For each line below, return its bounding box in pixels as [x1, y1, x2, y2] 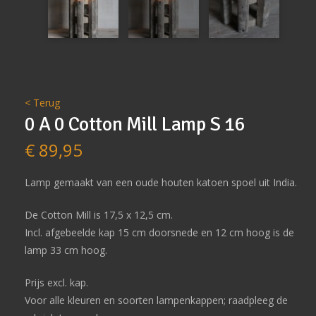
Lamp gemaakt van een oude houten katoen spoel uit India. [24, 176, 297, 189]
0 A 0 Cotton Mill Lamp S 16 [24, 112, 245, 137]
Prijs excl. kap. [24, 275, 88, 289]
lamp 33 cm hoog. [24, 243, 107, 257]
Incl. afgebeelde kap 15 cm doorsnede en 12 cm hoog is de [24, 225, 294, 239]
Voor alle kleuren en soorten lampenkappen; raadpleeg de [24, 293, 288, 307]
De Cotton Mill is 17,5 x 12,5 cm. [24, 207, 173, 221]
